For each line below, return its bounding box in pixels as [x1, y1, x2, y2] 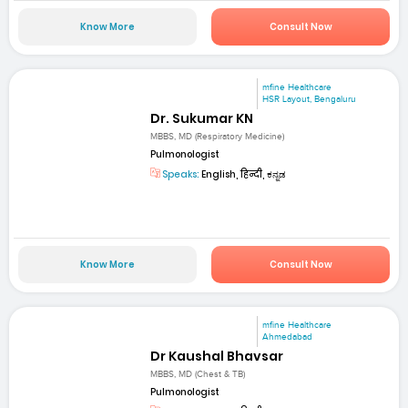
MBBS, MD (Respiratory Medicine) [150, 131, 285, 143]
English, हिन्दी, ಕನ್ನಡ [199, 168, 287, 182]
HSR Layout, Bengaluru [262, 94, 357, 106]
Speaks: [160, 168, 200, 182]
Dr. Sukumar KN [150, 109, 254, 128]
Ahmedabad [262, 331, 313, 342]
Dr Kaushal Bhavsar [150, 347, 284, 365]
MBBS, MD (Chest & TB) [150, 369, 246, 381]
